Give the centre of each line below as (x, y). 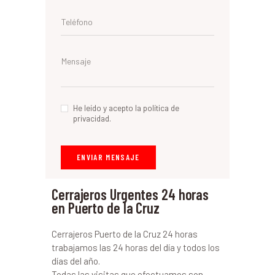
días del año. (76, 261)
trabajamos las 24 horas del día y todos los (136, 248)
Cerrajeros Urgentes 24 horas (130, 195)
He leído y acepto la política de (126, 107)
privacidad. (92, 118)
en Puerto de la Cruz (106, 208)
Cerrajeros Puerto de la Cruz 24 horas (125, 234)
